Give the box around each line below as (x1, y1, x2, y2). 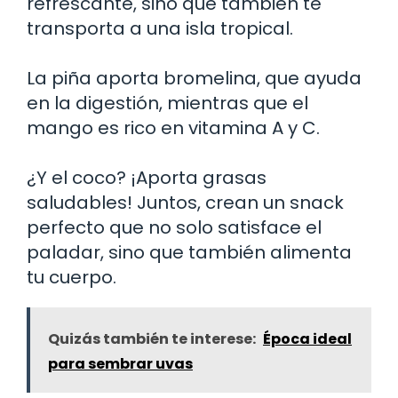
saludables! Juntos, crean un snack (27, 189, 344, 215)
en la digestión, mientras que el (27, 90, 308, 115)
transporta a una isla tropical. (27, 15, 293, 41)
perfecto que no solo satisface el (27, 214, 322, 240)
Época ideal (263, 328, 352, 349)
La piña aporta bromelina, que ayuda (27, 65, 362, 91)
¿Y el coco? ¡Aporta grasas (27, 164, 267, 190)
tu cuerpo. (27, 264, 116, 290)
